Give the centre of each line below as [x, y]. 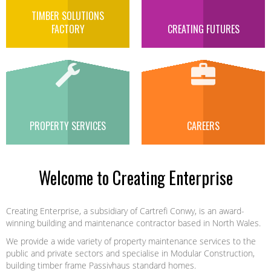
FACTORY [68, 29]
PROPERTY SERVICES [68, 126]
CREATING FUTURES [203, 29]
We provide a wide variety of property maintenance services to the [131, 241]
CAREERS [203, 126]
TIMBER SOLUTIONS [68, 16]
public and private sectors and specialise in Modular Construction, [130, 253]
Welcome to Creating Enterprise [135, 178]
